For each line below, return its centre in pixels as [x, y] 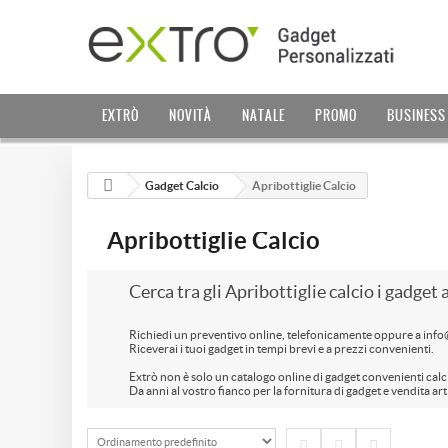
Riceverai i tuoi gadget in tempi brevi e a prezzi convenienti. [281, 348]
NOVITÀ [190, 115]
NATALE [263, 115]
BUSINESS [416, 115]
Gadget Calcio [182, 185]
